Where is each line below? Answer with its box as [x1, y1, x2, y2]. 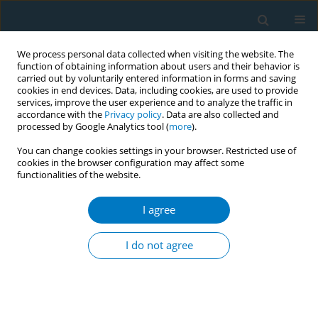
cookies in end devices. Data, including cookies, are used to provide [17, 84, 298, 97]
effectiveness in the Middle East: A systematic [11, 270, 282, 287]
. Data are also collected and [162, 109, 279, 121]
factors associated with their [11, 253, 180, 270]
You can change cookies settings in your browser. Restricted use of [17, 145, 296, 157]
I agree [143, 202, 175, 217]
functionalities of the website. [17, 169, 141, 181]
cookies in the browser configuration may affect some [17, 157, 244, 169]
